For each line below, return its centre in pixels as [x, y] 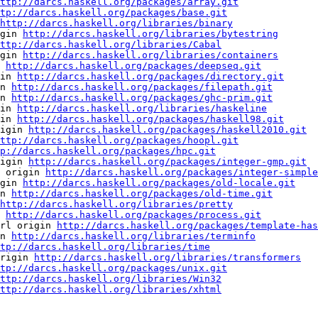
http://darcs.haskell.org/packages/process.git [133, 215]
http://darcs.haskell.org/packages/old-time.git [142, 194]
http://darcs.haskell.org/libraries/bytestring [150, 34]
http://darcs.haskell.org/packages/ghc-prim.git [142, 98]
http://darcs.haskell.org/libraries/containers [150, 55]
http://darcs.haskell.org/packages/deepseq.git [133, 66]
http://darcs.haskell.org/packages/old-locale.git [159, 183]
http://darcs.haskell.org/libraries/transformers [168, 258]
